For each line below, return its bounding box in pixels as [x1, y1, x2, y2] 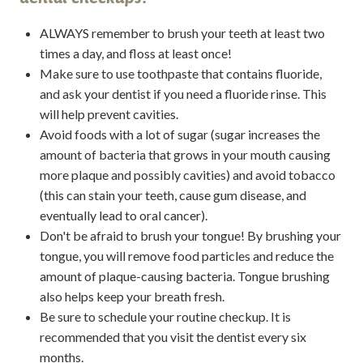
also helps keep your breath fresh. [39, 288, 224, 304]
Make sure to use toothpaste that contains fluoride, [39, 65, 322, 81]
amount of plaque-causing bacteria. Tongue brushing [39, 267, 330, 284]
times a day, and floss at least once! [39, 45, 232, 61]
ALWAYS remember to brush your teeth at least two [39, 24, 325, 41]
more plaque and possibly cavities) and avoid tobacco [39, 166, 335, 182]
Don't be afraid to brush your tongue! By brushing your [39, 227, 341, 243]
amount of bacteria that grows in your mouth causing [39, 146, 331, 162]
